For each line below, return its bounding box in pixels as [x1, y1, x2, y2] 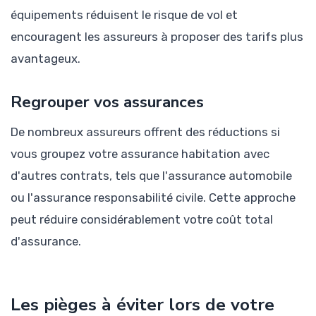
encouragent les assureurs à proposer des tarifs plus [11, 30, 303, 44]
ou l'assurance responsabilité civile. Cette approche [11, 190, 296, 205]
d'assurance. [11, 234, 81, 249]
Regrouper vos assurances [11, 91, 204, 114]
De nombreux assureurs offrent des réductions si [11, 125, 280, 140]
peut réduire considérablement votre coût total [11, 212, 273, 227]
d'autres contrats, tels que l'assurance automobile [11, 169, 292, 183]
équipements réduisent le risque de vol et [11, 8, 238, 23]
